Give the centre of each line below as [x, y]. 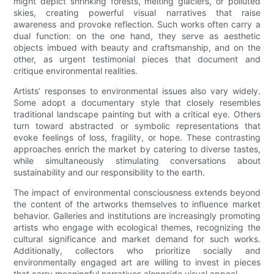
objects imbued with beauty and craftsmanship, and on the [137, 48]
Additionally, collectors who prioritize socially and [137, 251]
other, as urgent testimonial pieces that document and [137, 59]
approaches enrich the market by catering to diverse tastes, [137, 149]
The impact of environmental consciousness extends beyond [137, 193]
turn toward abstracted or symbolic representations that [137, 126]
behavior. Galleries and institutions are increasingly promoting [137, 216]
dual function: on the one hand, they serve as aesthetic [137, 36]
